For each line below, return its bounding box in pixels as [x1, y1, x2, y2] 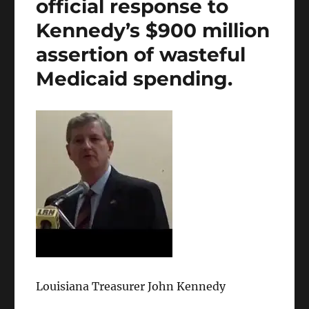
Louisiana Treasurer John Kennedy [36, 279, 226, 294]
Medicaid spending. [36, 67, 233, 91]
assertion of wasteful [36, 43, 246, 67]
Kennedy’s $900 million [36, 19, 270, 43]
